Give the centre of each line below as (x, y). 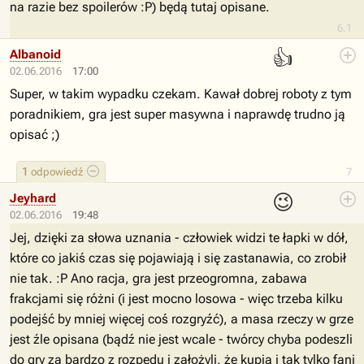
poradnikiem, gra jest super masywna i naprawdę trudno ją (178, 114)
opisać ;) (35, 134)
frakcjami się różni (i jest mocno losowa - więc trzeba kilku (176, 299)
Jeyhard (33, 198)
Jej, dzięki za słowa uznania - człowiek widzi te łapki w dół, (179, 238)
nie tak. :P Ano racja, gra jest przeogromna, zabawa (158, 278)
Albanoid (35, 54)
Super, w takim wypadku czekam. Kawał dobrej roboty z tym (181, 94)
